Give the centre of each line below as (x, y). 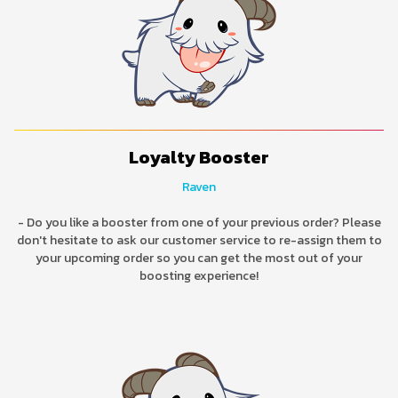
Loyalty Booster (199, 157)
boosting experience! (199, 275)
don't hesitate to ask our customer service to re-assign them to (199, 240)
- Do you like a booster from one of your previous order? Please (199, 222)
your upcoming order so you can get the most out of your (199, 258)
